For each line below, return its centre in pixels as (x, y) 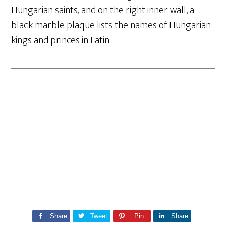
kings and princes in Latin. (61, 40)
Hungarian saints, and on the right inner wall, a (103, 10)
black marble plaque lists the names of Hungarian (111, 25)
